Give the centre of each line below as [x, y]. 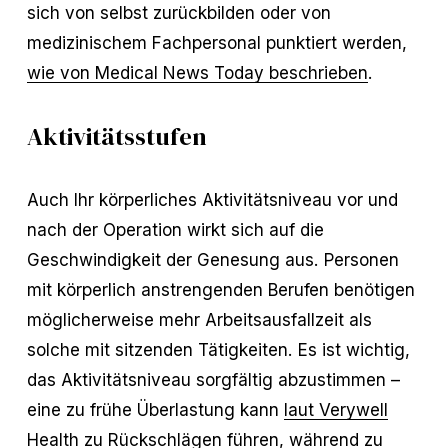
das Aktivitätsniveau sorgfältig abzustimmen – [213, 379]
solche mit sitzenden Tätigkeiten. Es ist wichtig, [218, 349]
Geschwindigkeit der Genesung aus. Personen [212, 259]
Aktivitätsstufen [116, 135]
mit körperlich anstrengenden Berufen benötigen [220, 289]
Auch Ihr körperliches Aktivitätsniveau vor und [212, 199]
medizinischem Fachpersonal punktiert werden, [216, 42]
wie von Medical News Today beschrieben [197, 72]
